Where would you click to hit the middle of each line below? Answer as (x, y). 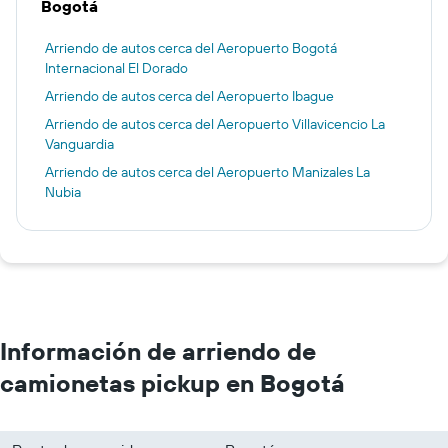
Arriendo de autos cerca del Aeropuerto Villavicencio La (215, 124)
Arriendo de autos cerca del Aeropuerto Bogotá (191, 48)
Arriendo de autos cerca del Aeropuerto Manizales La (207, 172)
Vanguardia (79, 144)
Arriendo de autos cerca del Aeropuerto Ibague (189, 96)
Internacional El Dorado (116, 68)
